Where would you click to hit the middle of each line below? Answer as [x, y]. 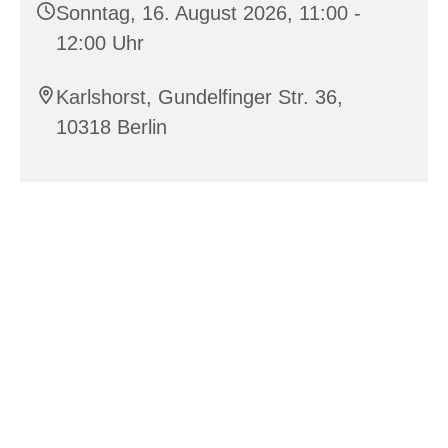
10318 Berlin [111, 126]
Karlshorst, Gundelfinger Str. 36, [199, 96]
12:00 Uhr [100, 42]
